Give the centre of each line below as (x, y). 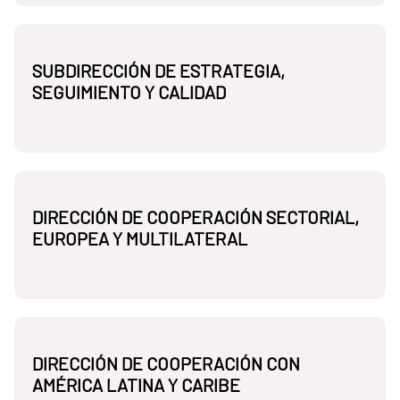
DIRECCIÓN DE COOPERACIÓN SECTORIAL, (196, 217)
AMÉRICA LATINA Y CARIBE (136, 385)
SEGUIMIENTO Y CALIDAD (129, 92)
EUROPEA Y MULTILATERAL (140, 239)
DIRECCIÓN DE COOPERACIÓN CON (166, 364)
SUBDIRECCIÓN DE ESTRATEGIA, (158, 71)
